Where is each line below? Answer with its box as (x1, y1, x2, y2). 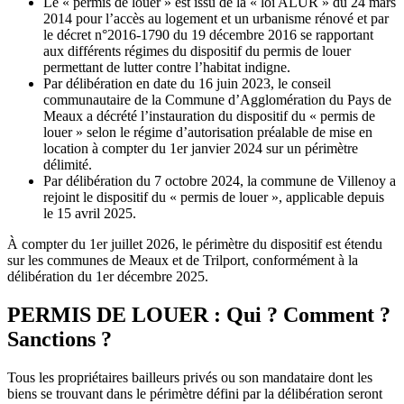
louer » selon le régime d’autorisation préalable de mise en (43, 124, 372, 140)
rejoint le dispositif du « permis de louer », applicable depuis (43, 188, 384, 205)
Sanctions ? (7, 326, 112, 351)
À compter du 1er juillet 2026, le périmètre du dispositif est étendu (7, 235, 382, 252)
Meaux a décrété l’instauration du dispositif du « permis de (43, 107, 375, 124)
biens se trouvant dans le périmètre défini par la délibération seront (7, 385, 382, 401)
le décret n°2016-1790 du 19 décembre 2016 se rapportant (43, 26, 373, 42)
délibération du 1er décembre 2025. (7, 268, 208, 284)
